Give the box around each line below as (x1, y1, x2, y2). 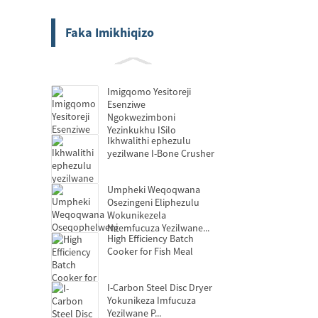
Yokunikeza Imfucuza (107, 294, 196, 307)
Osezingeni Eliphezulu (107, 196, 199, 209)
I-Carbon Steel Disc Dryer (107, 281, 212, 294)
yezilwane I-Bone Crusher (107, 147, 214, 160)
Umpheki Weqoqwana (107, 183, 200, 196)
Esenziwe (107, 98, 146, 111)
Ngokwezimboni (107, 111, 175, 124)
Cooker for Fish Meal (107, 245, 193, 258)
